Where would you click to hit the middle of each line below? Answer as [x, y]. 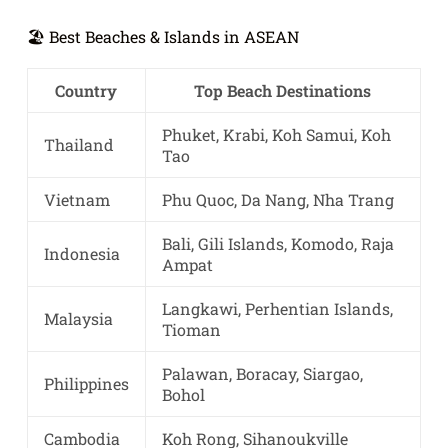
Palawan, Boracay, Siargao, [262, 373]
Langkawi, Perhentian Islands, [277, 308]
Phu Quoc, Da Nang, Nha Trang [277, 199]
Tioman [191, 329]
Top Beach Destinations [283, 90]
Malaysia [78, 318]
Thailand [78, 144]
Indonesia [81, 253]
